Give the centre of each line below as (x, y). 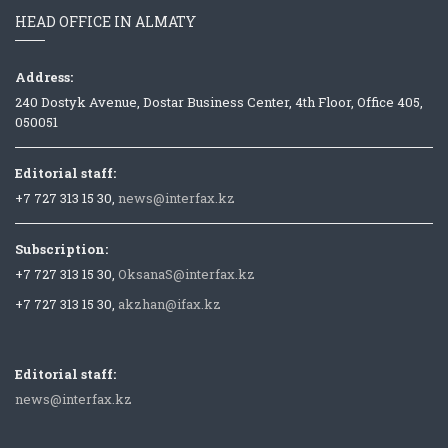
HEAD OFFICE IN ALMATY (105, 21)
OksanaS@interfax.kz (186, 273)
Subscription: (61, 248)
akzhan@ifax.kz (169, 303)
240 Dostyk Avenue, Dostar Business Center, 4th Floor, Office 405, (219, 101)
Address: (44, 76)
